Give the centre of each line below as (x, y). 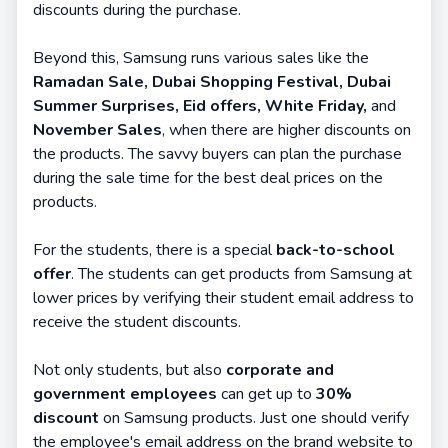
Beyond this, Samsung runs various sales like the (201, 58)
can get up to (268, 394)
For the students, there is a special (154, 250)
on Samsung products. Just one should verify (254, 418)
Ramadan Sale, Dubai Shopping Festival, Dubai (212, 82)
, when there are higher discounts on (286, 130)
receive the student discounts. (137, 322)
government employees (127, 394)
